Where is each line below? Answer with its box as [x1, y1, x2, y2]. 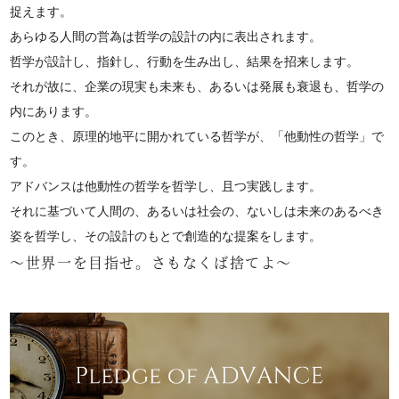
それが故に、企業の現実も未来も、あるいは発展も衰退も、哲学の [10, 79, 385, 94]
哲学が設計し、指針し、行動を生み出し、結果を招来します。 [10, 54, 360, 69]
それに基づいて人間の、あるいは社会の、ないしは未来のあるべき [10, 204, 385, 218]
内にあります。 [10, 104, 98, 118]
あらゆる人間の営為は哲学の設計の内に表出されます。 [10, 29, 322, 44]
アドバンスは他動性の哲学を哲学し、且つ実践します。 [10, 179, 322, 193]
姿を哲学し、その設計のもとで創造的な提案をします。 [10, 229, 322, 243]
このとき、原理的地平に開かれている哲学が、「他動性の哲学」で [10, 129, 385, 143]
